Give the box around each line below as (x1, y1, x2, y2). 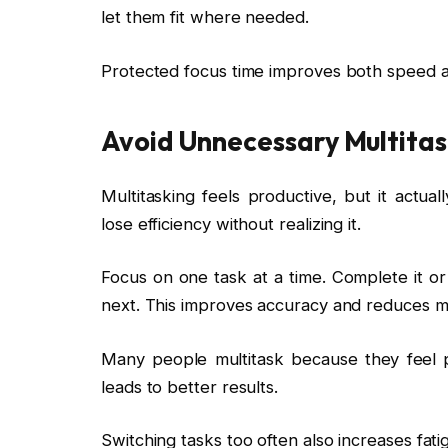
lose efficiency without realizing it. (101, 213, 361, 234)
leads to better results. (101, 376, 279, 397)
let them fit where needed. (101, 7, 309, 28)
